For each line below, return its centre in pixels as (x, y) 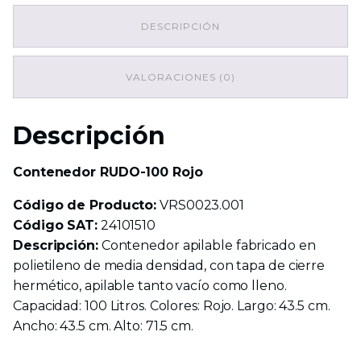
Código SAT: (55, 225)
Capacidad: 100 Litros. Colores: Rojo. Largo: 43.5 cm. (172, 305)
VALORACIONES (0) (180, 77)
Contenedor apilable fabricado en (207, 245)
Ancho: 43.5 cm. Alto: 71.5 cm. (103, 326)
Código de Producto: (85, 205)
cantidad (58, 11)
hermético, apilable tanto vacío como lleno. (150, 285)
